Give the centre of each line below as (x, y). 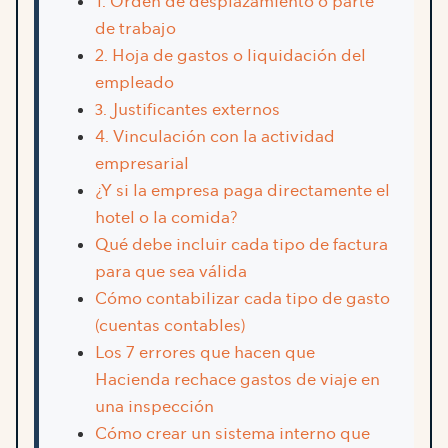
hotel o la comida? (166, 218)
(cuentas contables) (170, 326)
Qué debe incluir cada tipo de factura (241, 245)
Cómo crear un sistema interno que (232, 434)
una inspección (154, 407)
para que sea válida (171, 272)
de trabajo (135, 29)
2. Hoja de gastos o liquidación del (230, 56)
